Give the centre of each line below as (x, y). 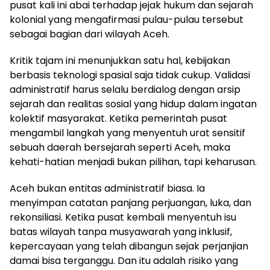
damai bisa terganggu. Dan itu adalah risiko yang (124, 261)
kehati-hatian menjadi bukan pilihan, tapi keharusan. (133, 162)
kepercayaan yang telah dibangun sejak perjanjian (129, 246)
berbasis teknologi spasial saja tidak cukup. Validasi (130, 75)
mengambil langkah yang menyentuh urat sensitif (127, 133)
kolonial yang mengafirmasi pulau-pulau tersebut (127, 20)
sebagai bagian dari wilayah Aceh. (89, 34)
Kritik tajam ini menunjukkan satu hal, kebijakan (120, 61)
